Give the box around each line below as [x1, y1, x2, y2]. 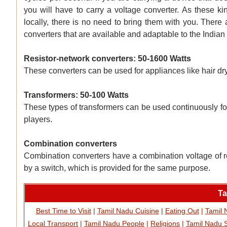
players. [24, 115, 52, 124]
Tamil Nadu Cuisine [97, 207, 159, 215]
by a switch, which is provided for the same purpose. [24, 164, 210, 173]
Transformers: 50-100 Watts [24, 91, 129, 100]
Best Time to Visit [35, 207, 91, 215]
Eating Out [165, 207, 199, 215]
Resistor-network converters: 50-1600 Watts [24, 54, 191, 63]
